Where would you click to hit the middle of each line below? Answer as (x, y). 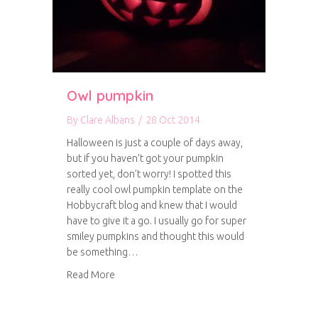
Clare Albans (108, 120)
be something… (103, 252)
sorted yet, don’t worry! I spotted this (149, 174)
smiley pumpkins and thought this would (155, 236)
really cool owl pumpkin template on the (155, 190)
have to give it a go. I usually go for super (157, 221)
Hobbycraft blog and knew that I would (152, 205)
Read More (91, 275)
